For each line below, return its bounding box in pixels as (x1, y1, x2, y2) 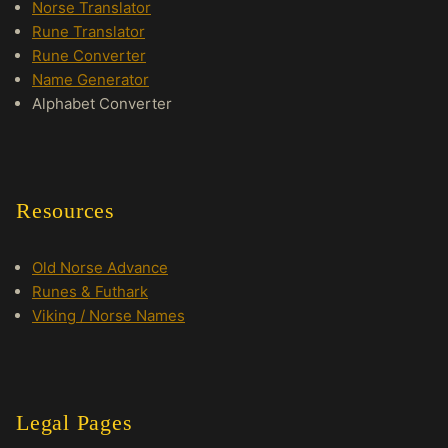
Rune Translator (32, 22, 145, 41)
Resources (16, 198, 115, 223)
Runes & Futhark (32, 282, 148, 301)
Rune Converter (32, 46, 146, 65)
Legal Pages (16, 410, 133, 435)
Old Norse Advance (32, 258, 168, 277)
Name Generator (32, 70, 149, 89)
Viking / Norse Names (32, 306, 185, 325)
